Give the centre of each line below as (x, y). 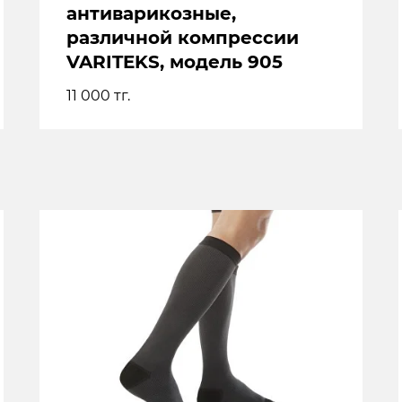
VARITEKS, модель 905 (175, 62)
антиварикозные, (151, 13)
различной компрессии (183, 38)
